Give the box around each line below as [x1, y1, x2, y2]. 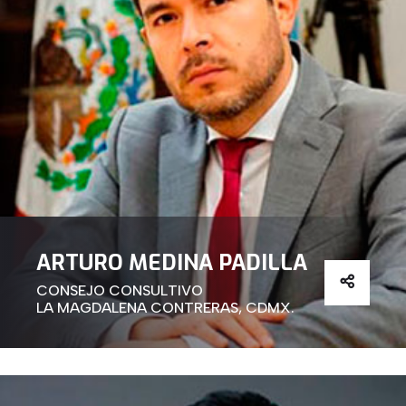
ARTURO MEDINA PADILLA [36, 248, 307, 278]
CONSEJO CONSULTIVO [36, 282, 203, 300]
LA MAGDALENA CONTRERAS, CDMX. [36, 299, 295, 317]
